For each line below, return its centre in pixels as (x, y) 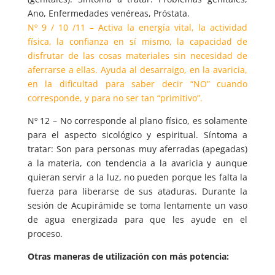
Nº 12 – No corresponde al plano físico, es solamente (137, 121)
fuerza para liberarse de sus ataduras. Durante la (137, 191)
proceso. (45, 234)
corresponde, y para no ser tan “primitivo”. (115, 98)
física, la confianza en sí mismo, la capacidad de (137, 41)
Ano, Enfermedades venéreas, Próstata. (108, 13)
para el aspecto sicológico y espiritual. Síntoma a (137, 135)
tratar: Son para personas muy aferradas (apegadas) (137, 149)
